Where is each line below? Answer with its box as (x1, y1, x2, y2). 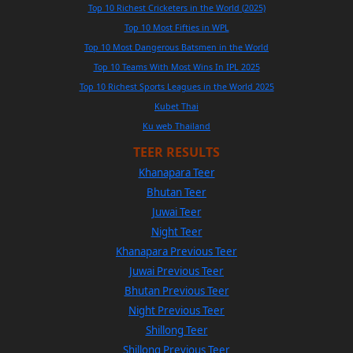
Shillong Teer (145, 322, 208, 337)
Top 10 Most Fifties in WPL (124, 21, 229, 33)
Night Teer (150, 224, 203, 239)
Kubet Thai (154, 100, 199, 112)
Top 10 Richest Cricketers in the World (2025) (87, 2, 266, 13)
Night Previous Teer (128, 303, 225, 318)
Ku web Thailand (143, 120, 210, 132)
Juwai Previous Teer (129, 263, 224, 278)
